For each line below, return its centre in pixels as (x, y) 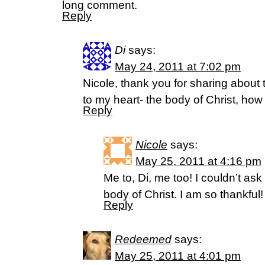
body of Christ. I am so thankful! (183, 194)
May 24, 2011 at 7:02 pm (178, 67)
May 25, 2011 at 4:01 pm (178, 256)
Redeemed (143, 239)
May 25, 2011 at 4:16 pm (198, 161)
